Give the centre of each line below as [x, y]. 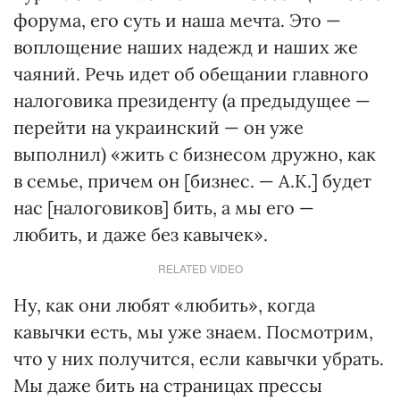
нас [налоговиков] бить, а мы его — [164, 208]
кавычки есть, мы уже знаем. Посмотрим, [193, 332]
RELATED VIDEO [200, 268]
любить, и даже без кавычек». [141, 234]
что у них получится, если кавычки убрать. [199, 358]
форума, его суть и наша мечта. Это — [177, 20]
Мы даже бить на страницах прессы [168, 385]
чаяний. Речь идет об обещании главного [191, 74]
